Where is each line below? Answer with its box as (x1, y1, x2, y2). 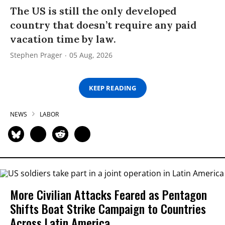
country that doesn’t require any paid (10, 19, 196, 32)
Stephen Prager (10, 50, 62, 60)
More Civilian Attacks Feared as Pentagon (10, 185, 207, 203)
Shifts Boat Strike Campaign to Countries (10, 199, 206, 217)
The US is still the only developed (10, 5, 176, 18)
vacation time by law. (10, 33, 116, 46)
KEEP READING (89, 83, 136, 92)
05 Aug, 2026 (69, 50, 113, 60)
